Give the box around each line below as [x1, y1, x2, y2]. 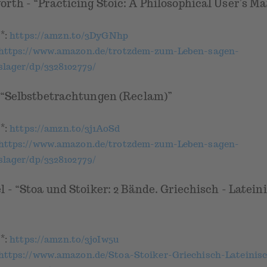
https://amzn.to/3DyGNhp [10, 29, 128, 41]
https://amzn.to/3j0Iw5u [10, 233, 119, 245]
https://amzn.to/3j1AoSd [10, 122, 120, 134]
